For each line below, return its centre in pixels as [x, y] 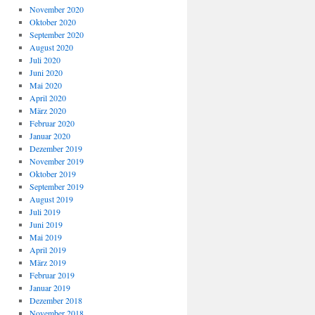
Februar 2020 [52, 123]
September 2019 [56, 186]
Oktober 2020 [52, 22]
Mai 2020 [45, 85]
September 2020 [56, 34]
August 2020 [51, 47]
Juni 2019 [46, 224]
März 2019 [47, 262]
